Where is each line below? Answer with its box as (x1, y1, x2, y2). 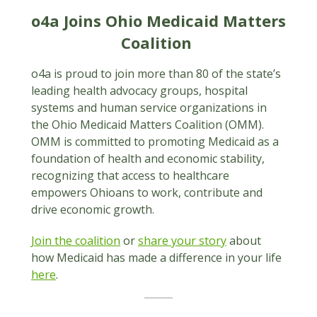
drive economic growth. (31, 202, 154, 217)
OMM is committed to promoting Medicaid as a (31, 134, 279, 149)
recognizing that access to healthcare (31, 168, 229, 183)
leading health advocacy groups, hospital (31, 83, 248, 98)
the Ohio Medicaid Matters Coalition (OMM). (31, 117, 264, 132)
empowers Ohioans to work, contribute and (31, 185, 263, 200)
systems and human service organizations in (31, 100, 267, 115)
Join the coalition (31, 233, 120, 248)
